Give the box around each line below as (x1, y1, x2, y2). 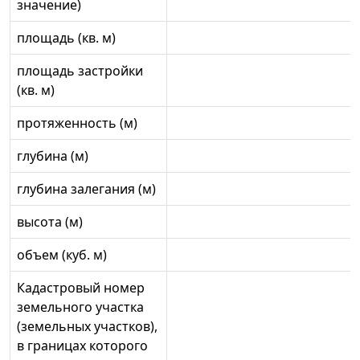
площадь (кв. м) (17, 29, 116, 47)
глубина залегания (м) (17, 180, 156, 198)
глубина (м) (17, 147, 88, 166)
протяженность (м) (17, 114, 137, 133)
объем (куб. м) (17, 246, 107, 264)
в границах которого (17, 337, 148, 355)
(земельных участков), (17, 317, 157, 336)
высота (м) (17, 213, 83, 231)
